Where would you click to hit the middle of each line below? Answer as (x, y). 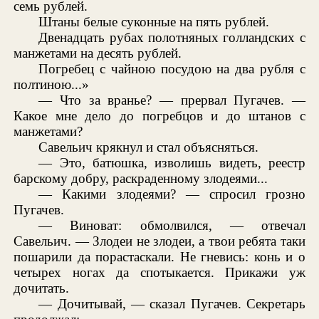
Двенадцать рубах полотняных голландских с (172, 38)
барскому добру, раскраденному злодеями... (141, 179)
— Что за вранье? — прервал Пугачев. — (172, 100)
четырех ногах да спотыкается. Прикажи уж (159, 273)
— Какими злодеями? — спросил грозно (172, 194)
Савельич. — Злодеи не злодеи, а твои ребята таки (159, 241)
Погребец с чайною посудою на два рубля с (172, 69)
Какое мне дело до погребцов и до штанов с (159, 116)
